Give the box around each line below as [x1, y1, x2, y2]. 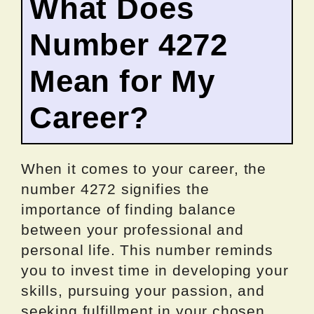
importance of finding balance [21, 201, 236, 218]
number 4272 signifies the [21, 181, 210, 198]
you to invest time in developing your [21, 262, 289, 279]
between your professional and [21, 221, 244, 238]
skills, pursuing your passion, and [21, 282, 265, 299]
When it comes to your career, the [21, 161, 267, 177]
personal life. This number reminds [21, 242, 273, 259]
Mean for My [29, 64, 216, 99]
